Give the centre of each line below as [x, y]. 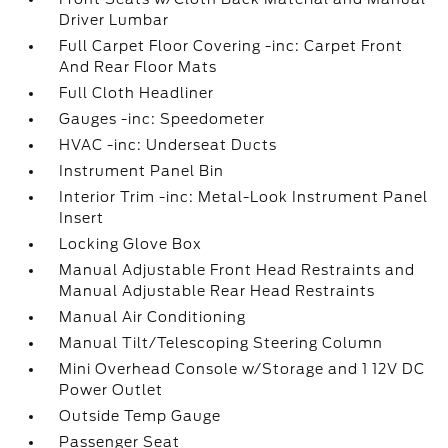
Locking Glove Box [131, 244]
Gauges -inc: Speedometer [162, 119]
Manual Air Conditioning [153, 317]
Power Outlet [111, 390]
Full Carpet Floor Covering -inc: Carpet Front [231, 46]
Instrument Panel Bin [142, 171]
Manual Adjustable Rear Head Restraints [217, 291]
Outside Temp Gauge [140, 416]
